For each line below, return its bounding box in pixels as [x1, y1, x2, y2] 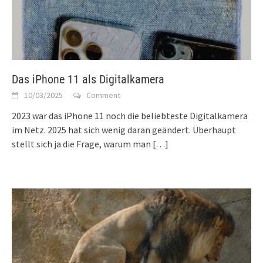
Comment [86, 90, 120, 101]
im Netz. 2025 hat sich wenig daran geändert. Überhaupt [12, 124, 236, 136]
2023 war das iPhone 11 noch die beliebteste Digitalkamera [12, 110, 248, 122]
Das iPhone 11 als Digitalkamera [12, 72, 164, 87]
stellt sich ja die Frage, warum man [12, 138, 151, 150]
